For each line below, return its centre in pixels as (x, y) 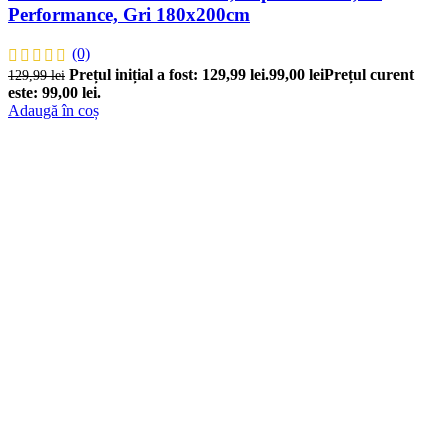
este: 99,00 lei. (54, 93)
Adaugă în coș (53, 111)
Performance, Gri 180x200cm (129, 14)
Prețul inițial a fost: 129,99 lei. (169, 75)
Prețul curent (369, 75)
